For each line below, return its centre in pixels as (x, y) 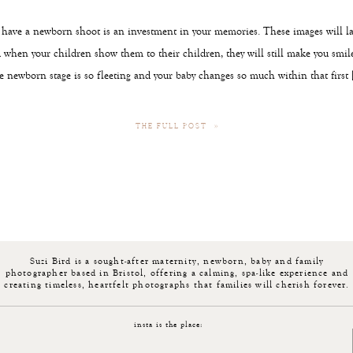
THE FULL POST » (177, 126)
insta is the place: (168, 325)
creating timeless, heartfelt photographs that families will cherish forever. (177, 284)
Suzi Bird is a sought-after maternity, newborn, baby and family (177, 261)
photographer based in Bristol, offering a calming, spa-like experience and (177, 273)
